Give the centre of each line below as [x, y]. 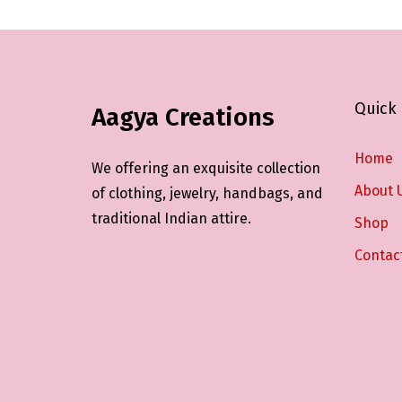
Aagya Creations [183, 118]
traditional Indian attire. [173, 219]
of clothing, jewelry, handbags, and [207, 194]
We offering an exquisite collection [206, 169]
